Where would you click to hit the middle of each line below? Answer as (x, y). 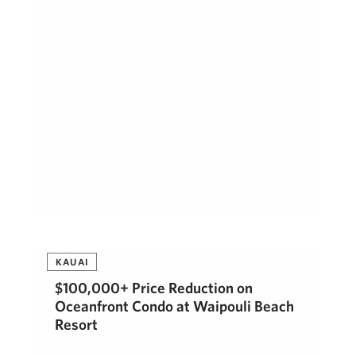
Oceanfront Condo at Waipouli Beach (174, 306)
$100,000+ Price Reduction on (154, 288)
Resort (76, 324)
